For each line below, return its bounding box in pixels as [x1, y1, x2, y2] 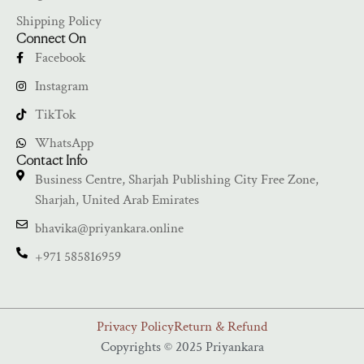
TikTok [34, 105, 76, 123]
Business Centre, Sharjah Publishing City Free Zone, [34, 170, 318, 188]
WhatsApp [34, 133, 93, 152]
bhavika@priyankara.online [34, 219, 184, 237]
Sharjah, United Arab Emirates [34, 190, 199, 209]
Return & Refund [174, 317, 267, 336]
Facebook [34, 48, 85, 67]
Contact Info [16, 154, 87, 168]
